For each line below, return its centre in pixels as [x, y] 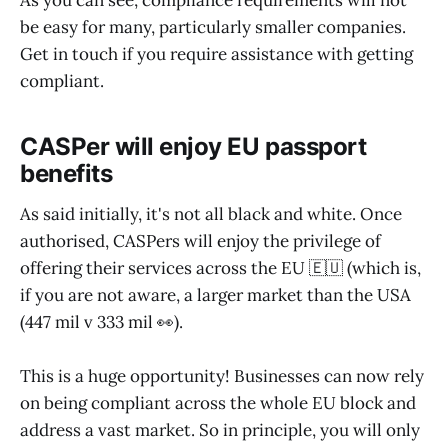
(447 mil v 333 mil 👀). [101, 321]
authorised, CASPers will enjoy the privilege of [200, 240]
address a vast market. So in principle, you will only [220, 429]
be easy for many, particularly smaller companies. [213, 27]
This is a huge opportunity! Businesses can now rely [222, 375]
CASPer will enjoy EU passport [193, 147]
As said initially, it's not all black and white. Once [211, 213]
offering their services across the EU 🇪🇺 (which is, [220, 267]
